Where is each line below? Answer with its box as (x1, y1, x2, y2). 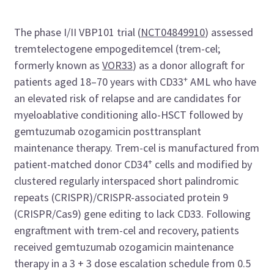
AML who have (188, 75, 257, 89)
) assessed (205, 25, 254, 40)
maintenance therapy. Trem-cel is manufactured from (14, 141, 260, 155)
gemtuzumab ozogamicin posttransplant (14, 124, 202, 139)
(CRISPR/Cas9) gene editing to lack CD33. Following (14, 207, 251, 221)
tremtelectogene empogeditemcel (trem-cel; (14, 42, 221, 56)
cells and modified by (152, 157, 253, 172)
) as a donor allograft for (133, 58, 245, 73)
